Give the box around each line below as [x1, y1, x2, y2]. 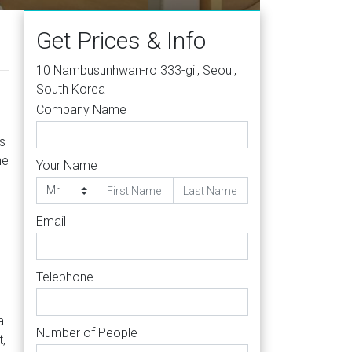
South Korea [36, 82, 105, 97]
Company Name [36, 102, 126, 117]
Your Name [36, 158, 97, 173]
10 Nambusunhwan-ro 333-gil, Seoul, [36, 63, 236, 78]
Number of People [36, 325, 137, 340]
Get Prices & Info [36, 27, 206, 54]
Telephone [36, 269, 93, 284]
